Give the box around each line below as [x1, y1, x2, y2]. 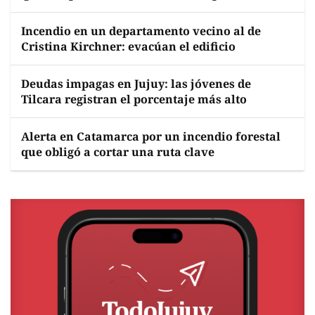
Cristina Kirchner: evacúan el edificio [21, 39, 236, 54]
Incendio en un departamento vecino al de [21, 23, 261, 39]
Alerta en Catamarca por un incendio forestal [21, 129, 281, 144]
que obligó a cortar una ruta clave [21, 144, 214, 160]
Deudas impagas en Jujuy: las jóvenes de [21, 76, 251, 91]
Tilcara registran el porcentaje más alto [21, 91, 247, 107]
